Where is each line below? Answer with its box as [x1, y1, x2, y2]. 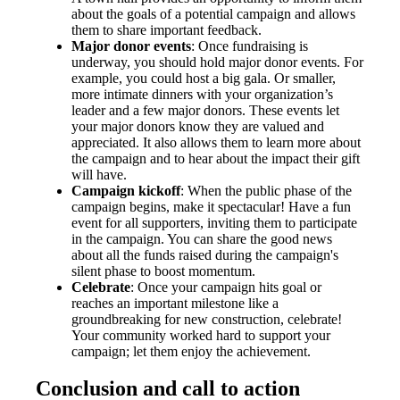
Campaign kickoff [71, 182, 180, 198]
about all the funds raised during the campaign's [71, 246, 338, 262]
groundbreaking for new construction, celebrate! [71, 311, 342, 327]
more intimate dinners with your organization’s [71, 86, 333, 102]
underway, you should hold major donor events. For [71, 54, 363, 70]
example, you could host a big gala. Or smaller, [71, 70, 336, 86]
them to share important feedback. [71, 21, 262, 37]
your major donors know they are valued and [71, 118, 324, 134]
